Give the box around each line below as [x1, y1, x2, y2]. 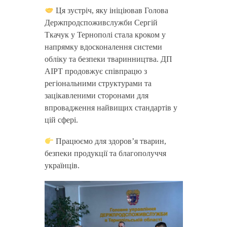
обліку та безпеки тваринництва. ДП [44, 55, 172, 63]
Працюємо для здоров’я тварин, [53, 137, 166, 145]
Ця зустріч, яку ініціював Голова [53, 6, 168, 15]
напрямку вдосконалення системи [44, 43, 162, 51]
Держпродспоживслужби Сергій [44, 18, 158, 27]
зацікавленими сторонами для [44, 91, 148, 100]
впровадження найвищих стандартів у [44, 103, 177, 112]
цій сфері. [44, 116, 78, 124]
